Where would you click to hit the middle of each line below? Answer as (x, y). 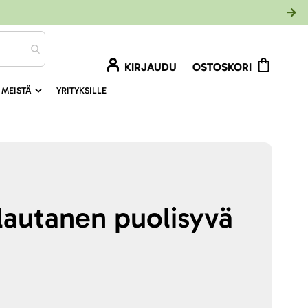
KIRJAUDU (151, 67)
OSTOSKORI (222, 67)
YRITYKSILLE (81, 90)
